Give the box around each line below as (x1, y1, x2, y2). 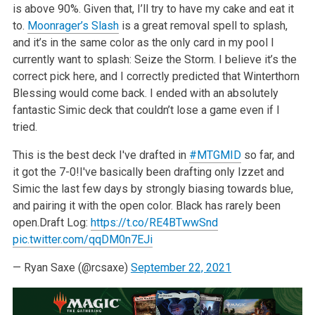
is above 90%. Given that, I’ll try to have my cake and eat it (12, 1, 294, 15)
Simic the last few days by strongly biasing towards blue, (12, 181, 293, 195)
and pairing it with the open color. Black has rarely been (12, 198, 281, 212)
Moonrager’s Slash (27, 18, 119, 32)
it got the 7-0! (12, 165, 79, 179)
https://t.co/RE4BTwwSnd (90, 215, 218, 229)
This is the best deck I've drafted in (12, 148, 189, 162)
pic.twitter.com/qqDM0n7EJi (12, 232, 153, 246)
